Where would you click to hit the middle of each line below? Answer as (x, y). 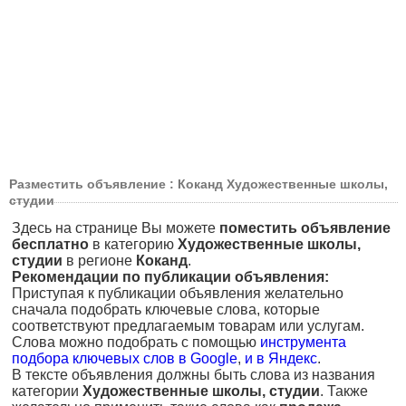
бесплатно (50, 244)
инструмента (303, 342)
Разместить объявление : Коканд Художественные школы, (198, 184)
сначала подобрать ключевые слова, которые (166, 309)
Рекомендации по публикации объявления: (170, 277)
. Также (344, 391)
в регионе (99, 261)
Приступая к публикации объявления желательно (178, 293)
